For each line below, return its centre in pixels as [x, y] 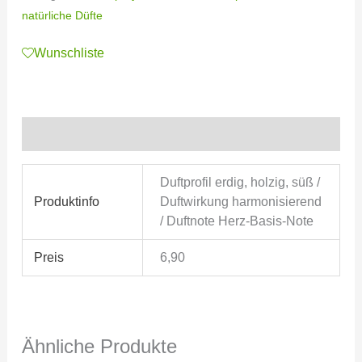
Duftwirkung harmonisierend [241, 202]
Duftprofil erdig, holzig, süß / [240, 183]
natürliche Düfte [62, 15]
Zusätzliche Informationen [101, 134]
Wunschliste [69, 53]
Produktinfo [67, 202]
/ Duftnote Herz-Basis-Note [237, 221]
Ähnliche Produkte [99, 347]
